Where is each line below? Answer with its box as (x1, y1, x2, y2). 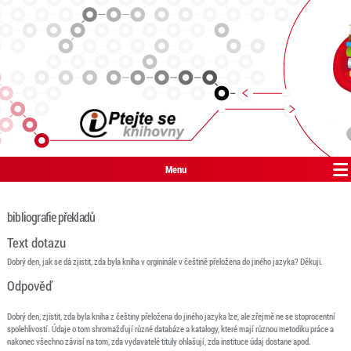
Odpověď (6, 277, 53, 295)
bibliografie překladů (6, 208, 96, 225)
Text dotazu (6, 233, 66, 251)
